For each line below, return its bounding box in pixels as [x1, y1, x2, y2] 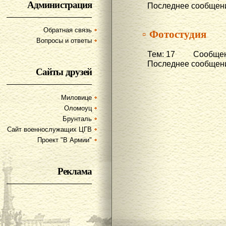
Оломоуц [64, 104, 92, 112]
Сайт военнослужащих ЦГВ [7, 125, 92, 133]
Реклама [57, 163, 92, 178]
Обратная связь [43, 26, 92, 34]
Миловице [61, 93, 92, 101]
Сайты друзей [36, 65, 92, 79]
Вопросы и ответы [36, 37, 92, 45]
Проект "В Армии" [37, 136, 92, 144]
